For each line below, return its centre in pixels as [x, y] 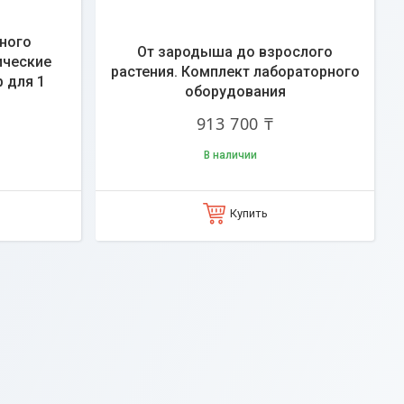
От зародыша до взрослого [235, 52]
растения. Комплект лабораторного [235, 72]
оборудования [235, 92]
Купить [248, 213]
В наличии [230, 155]
